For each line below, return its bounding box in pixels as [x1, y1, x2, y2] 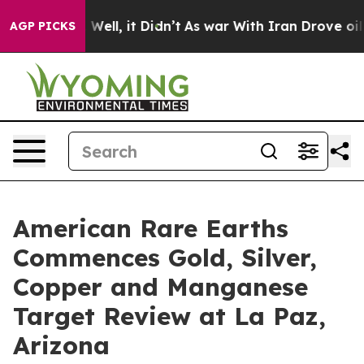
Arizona [13, 330, 110, 361]
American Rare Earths [13, 213, 288, 244]
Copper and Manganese [13, 271, 308, 302]
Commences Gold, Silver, [13, 242, 317, 273]
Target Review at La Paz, [13, 301, 326, 331]
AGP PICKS [10, 19, 76, 33]
